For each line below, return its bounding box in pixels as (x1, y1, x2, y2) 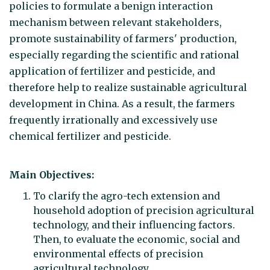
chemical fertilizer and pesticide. (9, 130, 171, 143)
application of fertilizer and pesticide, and (9, 65, 215, 78)
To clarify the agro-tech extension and (33, 190, 220, 202)
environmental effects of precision (33, 248, 203, 260)
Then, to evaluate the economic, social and (33, 233, 240, 246)
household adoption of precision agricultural (33, 204, 254, 217)
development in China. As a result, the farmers (9, 98, 235, 110)
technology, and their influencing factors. (33, 219, 235, 231)
